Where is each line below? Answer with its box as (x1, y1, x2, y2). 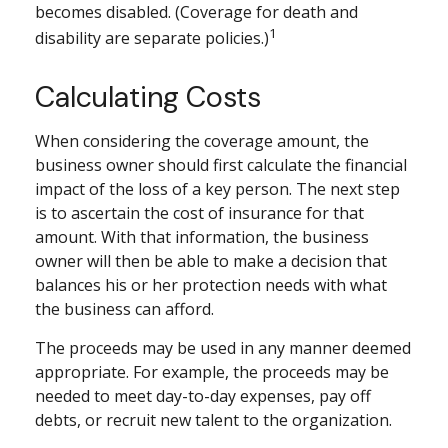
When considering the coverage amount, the (35, 130, 369, 153)
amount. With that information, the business (35, 226, 369, 249)
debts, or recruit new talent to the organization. (35, 409, 392, 432)
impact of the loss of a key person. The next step (35, 178, 400, 201)
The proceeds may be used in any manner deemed (35, 337, 411, 360)
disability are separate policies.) (35, 27, 269, 50)
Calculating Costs (35, 78, 261, 117)
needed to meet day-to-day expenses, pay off (35, 385, 371, 408)
